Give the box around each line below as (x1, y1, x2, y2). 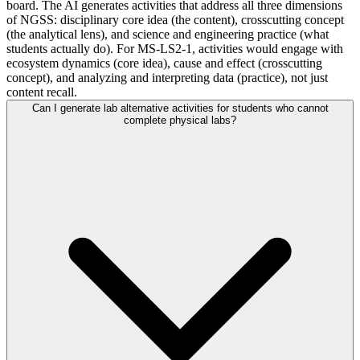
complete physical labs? (124, 113, 236, 126)
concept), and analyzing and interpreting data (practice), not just (6, 70, 328, 84)
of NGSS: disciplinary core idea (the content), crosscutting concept (6, 12, 344, 27)
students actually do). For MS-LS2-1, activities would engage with (6, 41, 343, 55)
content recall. (6, 84, 77, 99)
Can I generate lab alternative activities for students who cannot (31, 101, 329, 114)
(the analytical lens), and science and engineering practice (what (6, 27, 329, 41)
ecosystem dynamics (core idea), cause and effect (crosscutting (6, 55, 322, 70)
